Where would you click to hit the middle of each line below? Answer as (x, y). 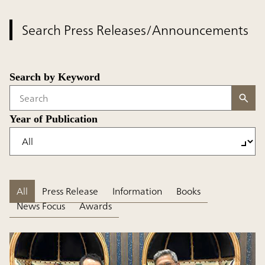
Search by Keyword (55, 77)
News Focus (41, 206)
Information (137, 191)
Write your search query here (71, 104)
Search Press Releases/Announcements (135, 30)
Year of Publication (54, 119)
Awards (96, 206)
